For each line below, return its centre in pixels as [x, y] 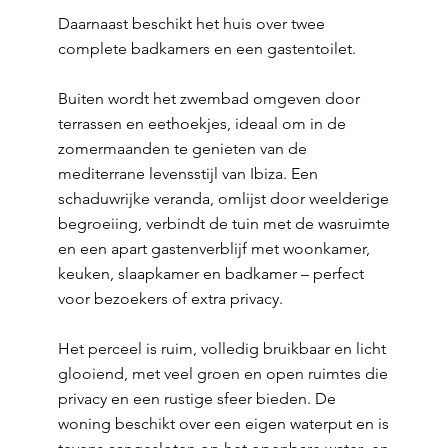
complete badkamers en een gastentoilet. [206, 48]
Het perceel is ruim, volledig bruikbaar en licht [221, 348]
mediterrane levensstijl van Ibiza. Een [187, 173]
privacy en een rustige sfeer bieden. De [196, 398]
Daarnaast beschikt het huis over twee [191, 23]
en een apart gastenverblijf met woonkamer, [213, 248]
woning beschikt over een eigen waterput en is [223, 423]
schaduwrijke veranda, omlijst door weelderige [223, 198]
